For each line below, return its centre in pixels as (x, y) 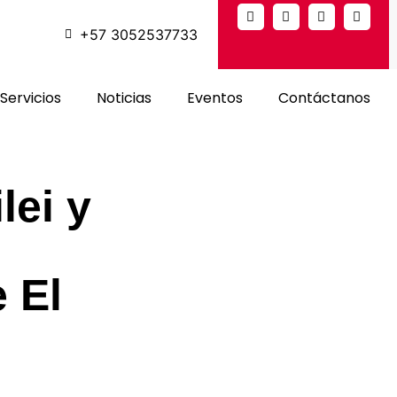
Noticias (124, 98)
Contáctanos (324, 98)
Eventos (214, 98)
